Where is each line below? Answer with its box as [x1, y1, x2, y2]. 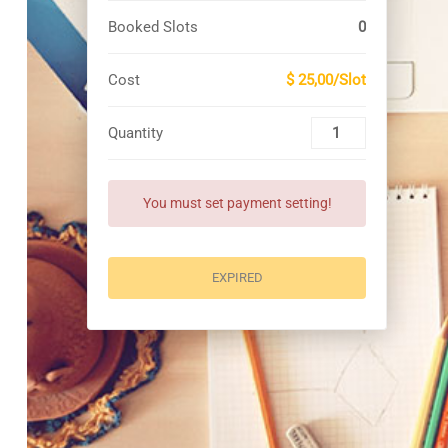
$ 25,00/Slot [286, 71, 366, 89]
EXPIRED [211, 270, 263, 285]
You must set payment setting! [142, 195, 332, 211]
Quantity [108, 124, 163, 142]
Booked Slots [108, 18, 198, 36]
